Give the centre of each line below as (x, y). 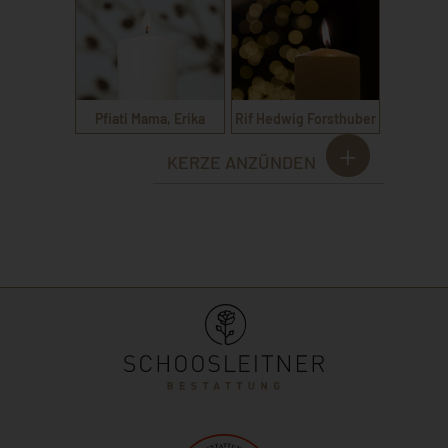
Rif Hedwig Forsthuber (306, 119)
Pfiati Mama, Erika (149, 119)
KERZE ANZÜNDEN (241, 161)
